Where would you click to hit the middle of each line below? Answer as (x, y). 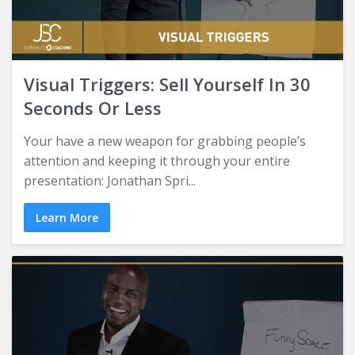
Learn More (67, 217)
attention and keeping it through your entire (157, 160)
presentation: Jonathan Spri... (110, 180)
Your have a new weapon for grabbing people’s (165, 141)
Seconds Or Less (93, 107)
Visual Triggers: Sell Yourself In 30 (167, 84)
